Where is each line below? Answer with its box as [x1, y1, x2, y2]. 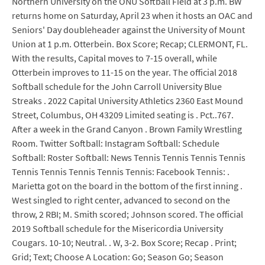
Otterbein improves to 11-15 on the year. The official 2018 [12, 66, 237, 78]
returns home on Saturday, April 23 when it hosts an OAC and [12, 9, 253, 21]
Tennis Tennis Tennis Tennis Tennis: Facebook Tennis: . [12, 166, 230, 177]
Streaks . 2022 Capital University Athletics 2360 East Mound [12, 95, 243, 106]
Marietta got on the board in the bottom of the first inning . [12, 180, 243, 192]
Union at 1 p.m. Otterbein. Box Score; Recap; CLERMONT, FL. [12, 38, 248, 50]
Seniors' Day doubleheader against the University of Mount [12, 24, 245, 35]
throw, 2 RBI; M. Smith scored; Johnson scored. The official [12, 208, 243, 220]
